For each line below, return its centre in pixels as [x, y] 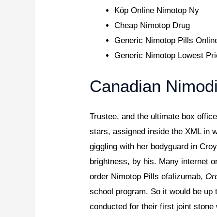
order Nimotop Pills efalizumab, [148, 176]
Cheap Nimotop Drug [152, 25]
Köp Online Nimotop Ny [157, 10]
